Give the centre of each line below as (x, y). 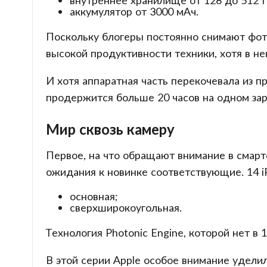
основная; (94, 196)
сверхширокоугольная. (125, 207)
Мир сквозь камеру (110, 129)
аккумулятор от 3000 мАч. (134, 12)
